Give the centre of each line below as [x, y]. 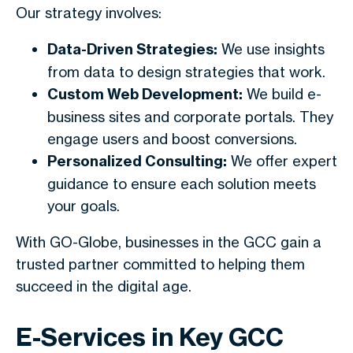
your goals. [84, 206]
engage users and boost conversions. [172, 139]
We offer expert [282, 161]
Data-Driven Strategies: [132, 49]
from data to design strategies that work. [186, 72]
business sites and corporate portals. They [190, 117]
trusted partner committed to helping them [160, 264]
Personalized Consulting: [137, 161]
